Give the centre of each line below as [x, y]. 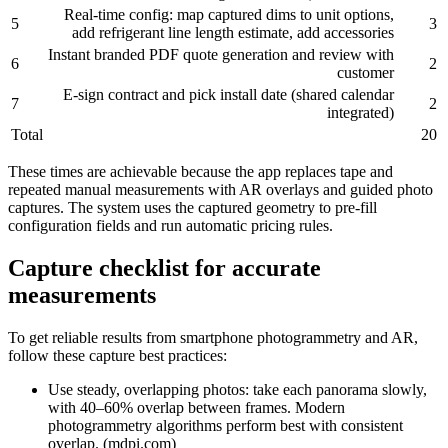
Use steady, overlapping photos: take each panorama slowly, [237, 390]
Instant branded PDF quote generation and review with [221, 55]
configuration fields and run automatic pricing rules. [170, 226]
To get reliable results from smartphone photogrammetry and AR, [213, 338]
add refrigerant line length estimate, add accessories [233, 33]
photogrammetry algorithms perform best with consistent [225, 426]
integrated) [360, 113]
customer [365, 73]
